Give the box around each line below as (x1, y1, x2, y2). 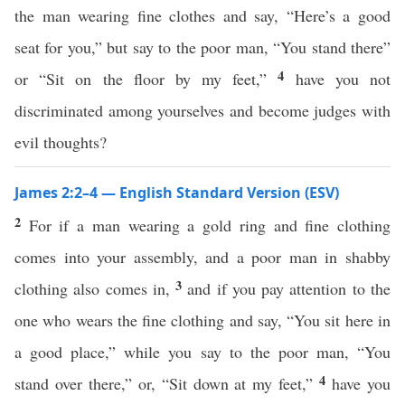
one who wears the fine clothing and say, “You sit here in (14, 309, 391, 331)
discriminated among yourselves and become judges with (14, 99, 391, 121)
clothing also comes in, (14, 278, 176, 299)
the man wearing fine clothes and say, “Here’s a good (14, 5, 391, 26)
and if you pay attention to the (187, 278, 391, 299)
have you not (295, 68, 391, 89)
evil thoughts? (14, 131, 107, 153)
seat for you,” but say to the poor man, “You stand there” (14, 36, 391, 58)
